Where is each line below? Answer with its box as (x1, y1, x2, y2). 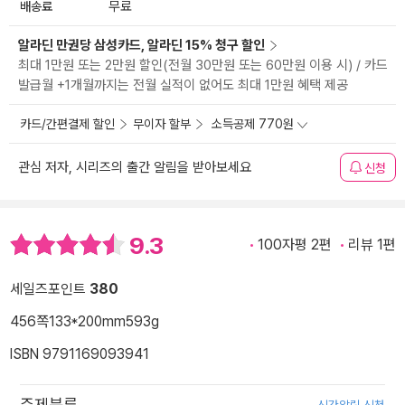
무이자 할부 (133, 117, 191, 132)
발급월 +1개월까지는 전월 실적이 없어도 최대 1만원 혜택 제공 (18, 77, 348, 94)
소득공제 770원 (212, 117, 294, 132)
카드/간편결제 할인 (20, 117, 115, 132)
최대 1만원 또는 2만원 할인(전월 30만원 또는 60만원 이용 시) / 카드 (18, 57, 388, 74)
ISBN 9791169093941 (10, 344, 149, 363)
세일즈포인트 (10, 279, 89, 297)
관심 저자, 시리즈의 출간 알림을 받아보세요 (18, 159, 251, 176)
